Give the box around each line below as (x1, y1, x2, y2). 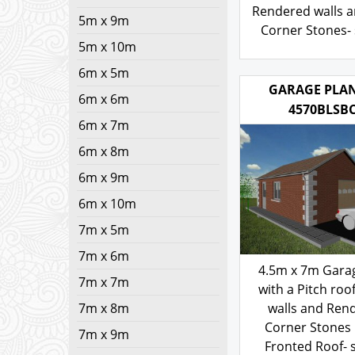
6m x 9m (78, 169, 129, 186)
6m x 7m (78, 116, 129, 134)
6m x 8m (78, 143, 129, 160)
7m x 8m (78, 300, 129, 317)
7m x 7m (78, 273, 129, 291)
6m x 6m (78, 90, 129, 108)
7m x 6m (78, 247, 129, 265)
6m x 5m (78, 64, 129, 82)
